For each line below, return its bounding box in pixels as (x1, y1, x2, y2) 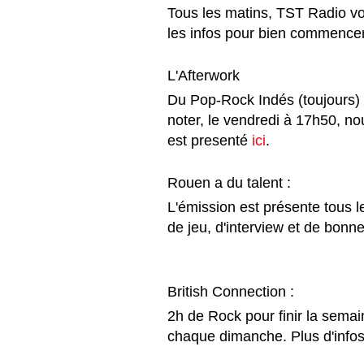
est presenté (167, 132, 252, 149)
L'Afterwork (167, 67, 248, 84)
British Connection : (167, 283, 298, 300)
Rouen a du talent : (167, 174, 295, 191)
